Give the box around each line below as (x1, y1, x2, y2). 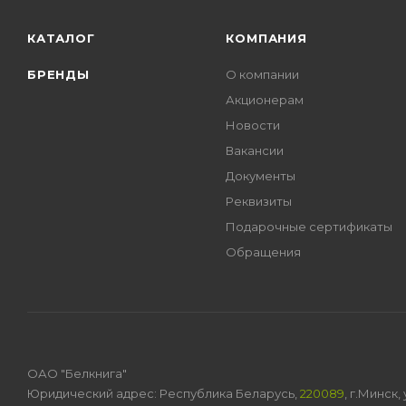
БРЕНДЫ (27, 66, 90, 82)
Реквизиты (226, 193, 293, 208)
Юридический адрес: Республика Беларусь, (27, 385, 300, 401)
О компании (226, 66, 300, 82)
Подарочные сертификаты (226, 218, 393, 234)
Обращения (226, 244, 302, 259)
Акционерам (226, 92, 304, 107)
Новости (226, 117, 281, 132)
